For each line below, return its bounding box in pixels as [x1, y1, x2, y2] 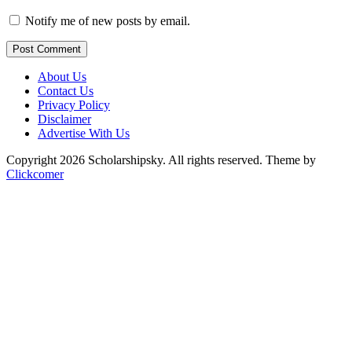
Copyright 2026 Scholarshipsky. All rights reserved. [6, 153, 266, 167]
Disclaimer [38, 112, 91, 126]
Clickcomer [6, 167, 64, 181]
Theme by [266, 153, 316, 167]
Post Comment [13, 43, 81, 56]
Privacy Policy [38, 98, 110, 112]
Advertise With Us [38, 126, 130, 141]
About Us [38, 70, 86, 84]
